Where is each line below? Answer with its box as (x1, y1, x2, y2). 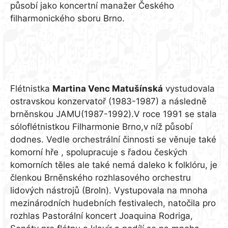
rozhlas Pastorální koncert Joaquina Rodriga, (10, 210, 193, 221)
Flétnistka (10, 83, 52, 94)
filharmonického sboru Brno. (10, 13, 125, 23)
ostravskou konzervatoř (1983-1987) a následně (10, 96, 207, 106)
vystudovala (163, 83, 215, 94)
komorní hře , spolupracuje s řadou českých (10, 147, 187, 157)
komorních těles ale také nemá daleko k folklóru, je (10, 159, 217, 170)
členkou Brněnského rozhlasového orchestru (10, 172, 191, 183)
